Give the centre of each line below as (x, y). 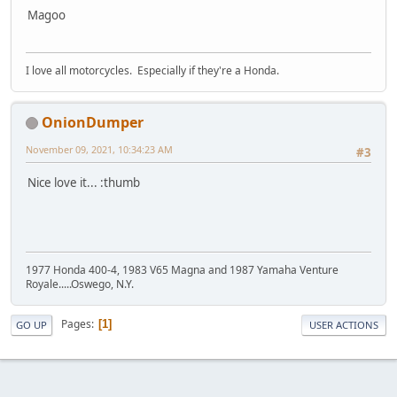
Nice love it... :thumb (84, 183)
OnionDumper (93, 122)
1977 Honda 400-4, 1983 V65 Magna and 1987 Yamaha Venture (182, 269)
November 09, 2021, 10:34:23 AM (99, 149)
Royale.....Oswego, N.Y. (80, 284)
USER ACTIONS (344, 324)
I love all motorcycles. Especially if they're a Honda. (152, 70)
